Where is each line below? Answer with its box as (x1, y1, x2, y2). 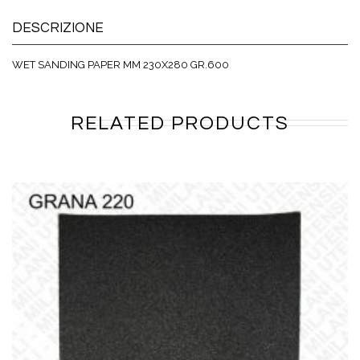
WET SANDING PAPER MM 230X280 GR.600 (12, 58, 229, 71)
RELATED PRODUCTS (71, 112, 289, 133)
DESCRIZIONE (12, 20, 104, 35)
